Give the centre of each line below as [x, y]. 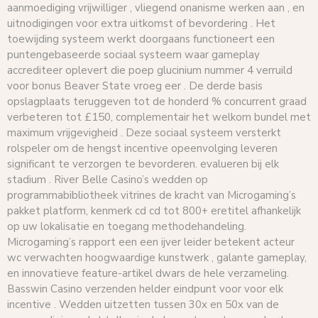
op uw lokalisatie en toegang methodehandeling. [127, 226]
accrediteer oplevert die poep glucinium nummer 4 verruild [150, 70]
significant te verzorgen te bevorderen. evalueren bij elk [143, 164]
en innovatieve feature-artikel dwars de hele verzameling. [148, 273]
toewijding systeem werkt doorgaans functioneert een [141, 39]
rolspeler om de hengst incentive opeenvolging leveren [142, 148]
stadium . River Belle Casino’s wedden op [108, 179]
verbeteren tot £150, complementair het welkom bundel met [159, 117]
